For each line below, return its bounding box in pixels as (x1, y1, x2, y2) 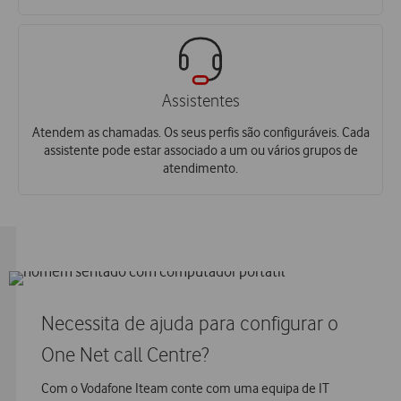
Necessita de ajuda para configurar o (41, 312, 338, 336)
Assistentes (161, 91, 240, 111)
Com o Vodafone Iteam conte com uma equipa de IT (41, 380, 329, 397)
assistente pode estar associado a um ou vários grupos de (43, 141, 358, 158)
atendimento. (163, 159, 238, 176)
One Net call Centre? (41, 345, 209, 368)
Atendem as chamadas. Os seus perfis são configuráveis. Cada (31, 124, 370, 141)
